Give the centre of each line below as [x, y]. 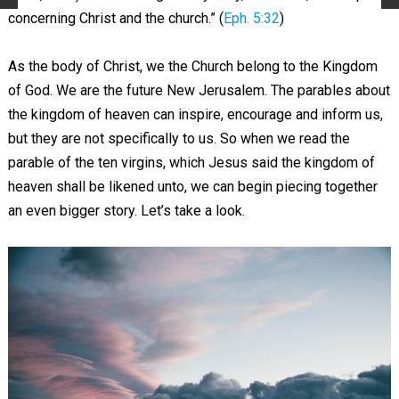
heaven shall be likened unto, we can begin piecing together [192, 186]
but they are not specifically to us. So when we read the [179, 138]
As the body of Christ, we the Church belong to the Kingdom [192, 66]
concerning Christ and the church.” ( [115, 18]
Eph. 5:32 [251, 18]
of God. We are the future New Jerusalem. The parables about [199, 90]
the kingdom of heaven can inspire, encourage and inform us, [195, 114]
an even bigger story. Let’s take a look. [126, 210]
